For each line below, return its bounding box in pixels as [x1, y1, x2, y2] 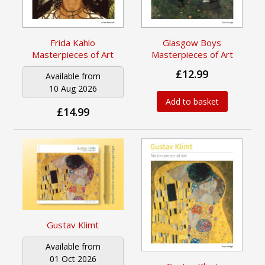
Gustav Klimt [47, 219, 99, 231]
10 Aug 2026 [49, 82, 97, 94]
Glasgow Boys [163, 36, 222, 49]
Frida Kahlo [50, 36, 96, 49]
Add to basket [165, 95, 219, 107]
